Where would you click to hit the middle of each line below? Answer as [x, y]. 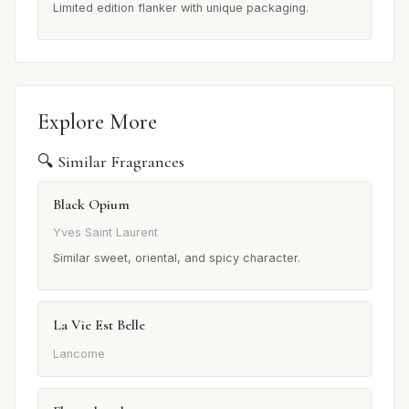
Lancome [79, 353]
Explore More [97, 121]
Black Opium [91, 204]
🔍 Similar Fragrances [111, 161]
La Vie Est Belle [99, 325]
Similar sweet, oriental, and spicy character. [177, 258]
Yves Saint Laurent [105, 233]
